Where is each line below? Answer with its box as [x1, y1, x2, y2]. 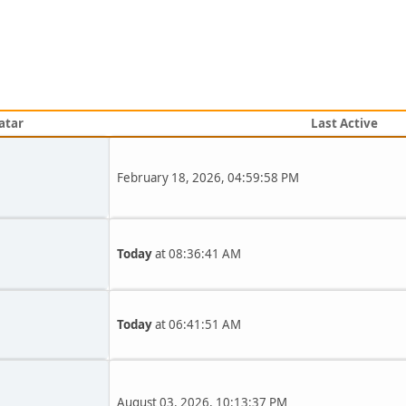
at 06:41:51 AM [152, 316, 241, 333]
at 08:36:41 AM [152, 246, 241, 262]
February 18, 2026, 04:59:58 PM [117, 169, 299, 186]
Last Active [311, 115, 378, 131]
